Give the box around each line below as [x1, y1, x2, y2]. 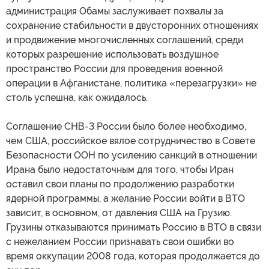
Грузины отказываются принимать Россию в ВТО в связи [6, 222, 261, 234]
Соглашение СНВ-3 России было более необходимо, [6, 121, 246, 133]
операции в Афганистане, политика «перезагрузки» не [6, 77, 256, 89]
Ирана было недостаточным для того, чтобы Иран [6, 164, 234, 176]
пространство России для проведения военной [6, 63, 223, 75]
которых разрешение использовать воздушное [6, 49, 219, 61]
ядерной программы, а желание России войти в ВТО [6, 193, 245, 205]
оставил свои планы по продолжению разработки [6, 178, 234, 190]
